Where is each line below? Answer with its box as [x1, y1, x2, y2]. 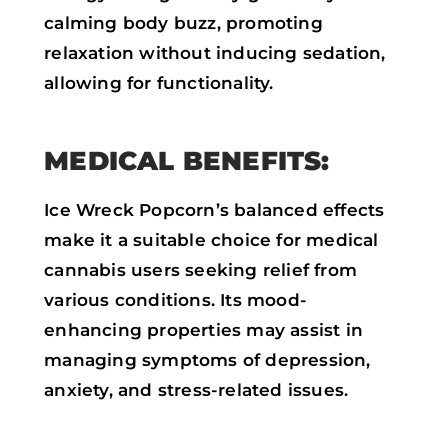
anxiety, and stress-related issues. [44, 379, 349, 400]
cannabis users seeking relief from [44, 259, 357, 280]
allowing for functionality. [44, 73, 274, 94]
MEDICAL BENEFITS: [44, 145, 330, 177]
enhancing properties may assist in [44, 319, 363, 340]
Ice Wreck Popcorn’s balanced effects [44, 199, 385, 220]
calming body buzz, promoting [44, 13, 323, 34]
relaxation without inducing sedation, [44, 43, 386, 64]
